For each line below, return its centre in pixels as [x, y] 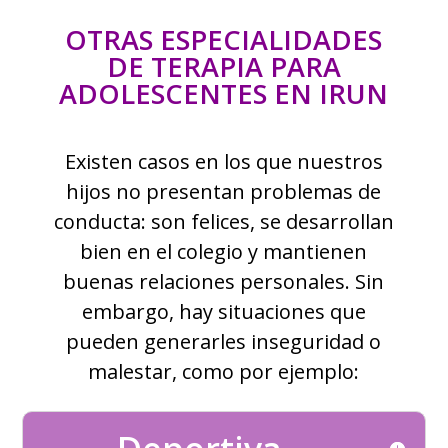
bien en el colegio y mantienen [224, 251]
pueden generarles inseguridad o [224, 341]
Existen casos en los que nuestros [223, 161]
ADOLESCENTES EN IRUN [224, 93]
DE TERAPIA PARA [223, 66]
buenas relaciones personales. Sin [224, 281]
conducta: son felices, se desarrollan [223, 221]
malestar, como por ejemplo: [224, 371]
